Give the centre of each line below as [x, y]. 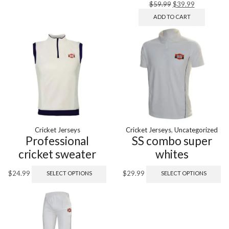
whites [172, 154]
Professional [57, 141]
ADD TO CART [172, 16]
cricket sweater [57, 154]
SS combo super [172, 141]
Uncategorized [196, 130]
